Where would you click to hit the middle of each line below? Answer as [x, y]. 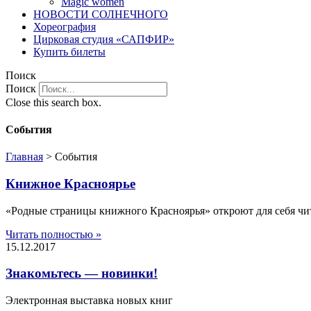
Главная [24, 157]
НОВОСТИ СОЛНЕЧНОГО [101, 14]
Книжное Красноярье [70, 183]
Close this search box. [53, 102]
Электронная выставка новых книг [89, 301]
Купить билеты [69, 51]
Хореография [65, 26]
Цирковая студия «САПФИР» [104, 39]
